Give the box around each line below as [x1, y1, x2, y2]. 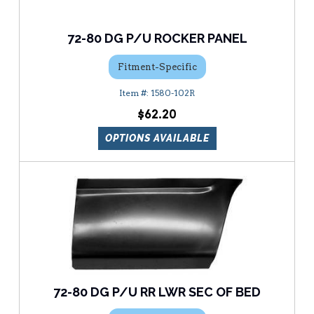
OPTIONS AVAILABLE [104, 132, 210, 144]
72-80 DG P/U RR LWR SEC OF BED [53, 285, 261, 300]
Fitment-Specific [117, 61, 197, 72]
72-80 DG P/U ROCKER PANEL [67, 31, 247, 46]
